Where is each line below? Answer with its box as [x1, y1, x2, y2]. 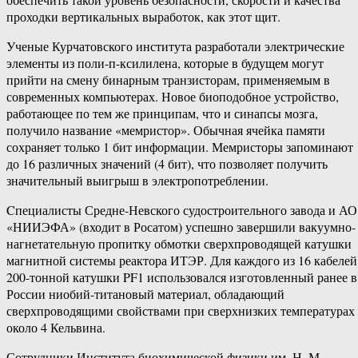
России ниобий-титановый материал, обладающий [6, 285, 284, 303]
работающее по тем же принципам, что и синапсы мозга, [6, 105, 318, 122]
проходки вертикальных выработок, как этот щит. [6, 8, 280, 26]
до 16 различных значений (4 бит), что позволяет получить [6, 155, 328, 173]
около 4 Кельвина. [6, 319, 105, 336]
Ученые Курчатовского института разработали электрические [6, 38, 344, 55]
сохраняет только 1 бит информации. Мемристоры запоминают [6, 138, 353, 156]
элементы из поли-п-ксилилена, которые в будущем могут [6, 54, 324, 72]
